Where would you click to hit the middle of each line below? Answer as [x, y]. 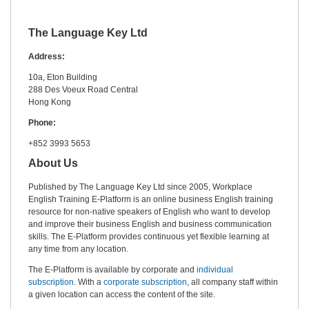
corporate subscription [145, 282]
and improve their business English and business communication [150, 224]
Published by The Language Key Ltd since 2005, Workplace [140, 187]
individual [215, 270]
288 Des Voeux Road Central [83, 90]
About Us [53, 163]
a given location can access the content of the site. [122, 295]
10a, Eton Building [63, 77]
